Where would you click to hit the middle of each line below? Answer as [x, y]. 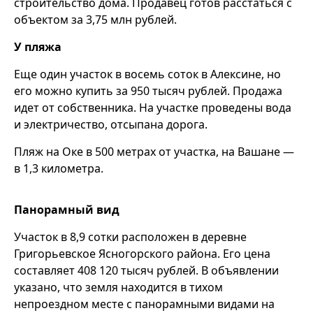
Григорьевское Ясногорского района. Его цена [142, 253]
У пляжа [38, 46]
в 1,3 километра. [59, 168]
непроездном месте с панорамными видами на [144, 304]
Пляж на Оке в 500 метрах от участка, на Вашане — [154, 151]
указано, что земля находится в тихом [118, 287]
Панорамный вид [67, 209]
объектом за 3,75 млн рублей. [95, 19]
